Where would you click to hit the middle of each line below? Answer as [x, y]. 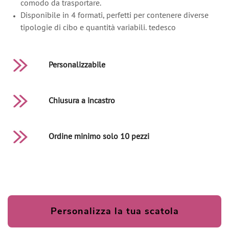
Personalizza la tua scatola [114, 211]
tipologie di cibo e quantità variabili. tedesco [98, 28]
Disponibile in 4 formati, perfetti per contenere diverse [114, 16]
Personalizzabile [78, 65]
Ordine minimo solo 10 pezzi [99, 137]
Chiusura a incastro [82, 101]
